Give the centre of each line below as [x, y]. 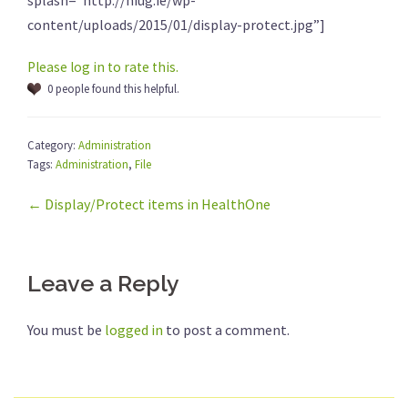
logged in [134, 330]
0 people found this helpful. [113, 89]
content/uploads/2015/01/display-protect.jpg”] [176, 25]
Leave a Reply [103, 284]
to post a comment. [226, 330]
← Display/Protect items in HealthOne [149, 204]
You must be [66, 330]
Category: [53, 145]
